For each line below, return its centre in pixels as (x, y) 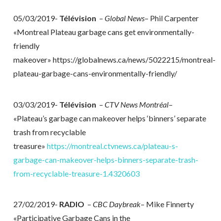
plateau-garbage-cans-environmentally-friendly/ (95, 74)
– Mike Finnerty (167, 204)
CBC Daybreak (116, 204)
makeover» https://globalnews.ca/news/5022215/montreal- (114, 60)
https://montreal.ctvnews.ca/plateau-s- (112, 146)
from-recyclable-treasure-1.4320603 (76, 173)
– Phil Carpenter (172, 18)
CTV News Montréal (136, 104)
